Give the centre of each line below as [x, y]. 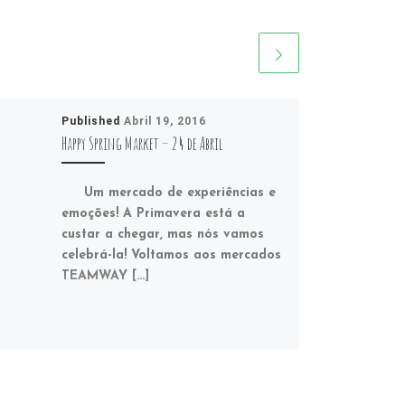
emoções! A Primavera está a [153, 214]
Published [92, 121]
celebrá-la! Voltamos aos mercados [171, 256]
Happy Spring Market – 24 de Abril [142, 143]
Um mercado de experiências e [168, 193]
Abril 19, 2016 [165, 121]
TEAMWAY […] [105, 277]
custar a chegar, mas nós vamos [162, 235]
